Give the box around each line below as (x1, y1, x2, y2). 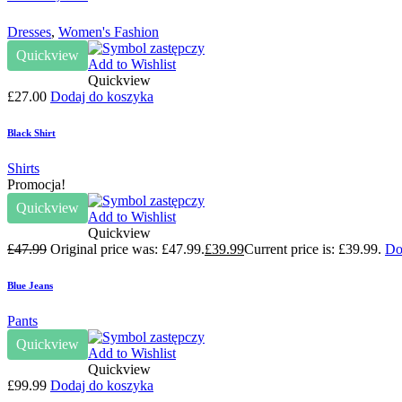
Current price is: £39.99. (244, 240, 381, 257)
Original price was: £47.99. (50, 240, 205, 257)
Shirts (7, 160, 39, 176)
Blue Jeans (7, 279, 53, 291)
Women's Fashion (58, 23, 159, 39)
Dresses (7, 23, 51, 39)
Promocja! (7, 176, 66, 192)
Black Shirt (7, 127, 56, 138)
